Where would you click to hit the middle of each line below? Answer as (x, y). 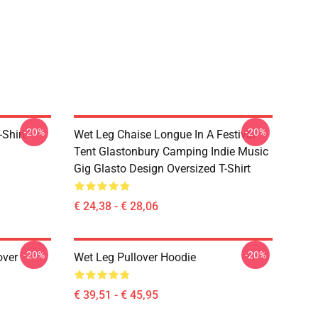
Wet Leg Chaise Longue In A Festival (165, 135)
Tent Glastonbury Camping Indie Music (171, 152)
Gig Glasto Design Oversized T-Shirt (162, 169)
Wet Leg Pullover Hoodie (135, 257)
